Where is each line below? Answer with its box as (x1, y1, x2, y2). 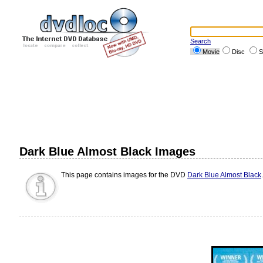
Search (190, 38, 211, 45)
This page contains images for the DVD (61, 171, 187, 179)
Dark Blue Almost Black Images (19, 145, 195, 158)
